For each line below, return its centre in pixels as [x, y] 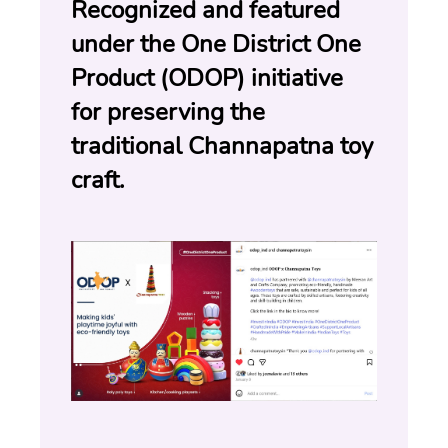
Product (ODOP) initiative [207, 77]
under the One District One [216, 43]
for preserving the [168, 111]
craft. [97, 179]
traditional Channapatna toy [222, 145]
